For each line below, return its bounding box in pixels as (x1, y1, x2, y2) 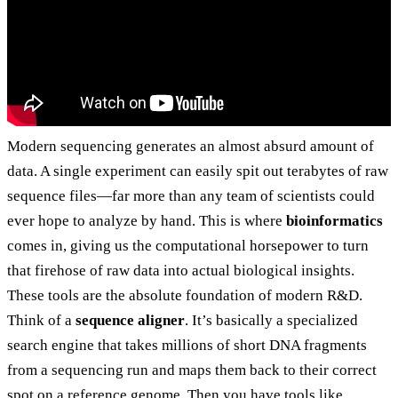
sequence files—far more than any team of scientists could (7, 187, 375, 205)
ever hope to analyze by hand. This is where (7, 212, 286, 230)
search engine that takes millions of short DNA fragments (7, 337, 367, 354)
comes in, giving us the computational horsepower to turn (7, 237, 369, 255)
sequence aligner (76, 312, 185, 330)
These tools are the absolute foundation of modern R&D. (7, 287, 362, 305)
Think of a (7, 312, 76, 330)
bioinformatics (286, 212, 383, 230)
